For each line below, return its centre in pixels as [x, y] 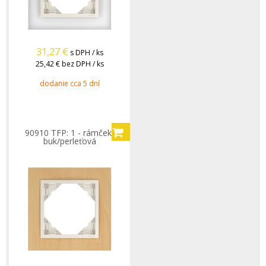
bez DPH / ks [83, 64]
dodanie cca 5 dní [69, 83]
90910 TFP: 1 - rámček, [69, 133]
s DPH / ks [86, 53]
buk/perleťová [69, 141]
